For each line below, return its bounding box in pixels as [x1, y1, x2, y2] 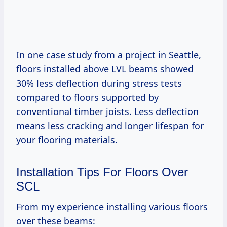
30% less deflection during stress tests [16, 77, 182, 89]
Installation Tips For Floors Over [16, 165, 188, 179]
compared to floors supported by [16, 91, 159, 103]
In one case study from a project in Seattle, [16, 48, 201, 61]
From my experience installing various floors [16, 200, 208, 213]
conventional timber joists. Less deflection [16, 105, 199, 118]
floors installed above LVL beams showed [16, 62, 194, 75]
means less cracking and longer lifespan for [16, 119, 204, 132]
